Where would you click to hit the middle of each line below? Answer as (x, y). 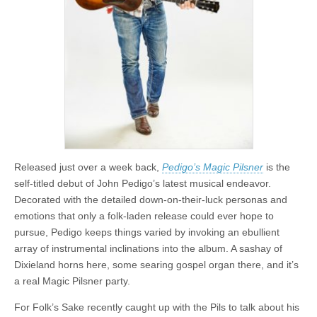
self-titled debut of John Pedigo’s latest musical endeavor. (143, 183)
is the (277, 167)
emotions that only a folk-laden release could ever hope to (144, 215)
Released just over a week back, (88, 167)
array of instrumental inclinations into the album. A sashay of (148, 248)
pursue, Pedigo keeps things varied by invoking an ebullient (147, 232)
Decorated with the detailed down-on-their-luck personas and (151, 199)
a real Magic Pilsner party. (72, 281)
